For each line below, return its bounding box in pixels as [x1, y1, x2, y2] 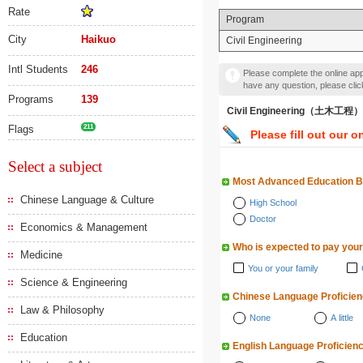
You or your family [248, 263, 318, 273]
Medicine [20, 249, 62, 261]
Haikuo [81, 33, 116, 45]
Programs [8, 93, 53, 105]
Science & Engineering [20, 276, 127, 288]
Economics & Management [20, 221, 147, 233]
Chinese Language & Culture [20, 194, 154, 206]
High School [250, 198, 297, 207]
